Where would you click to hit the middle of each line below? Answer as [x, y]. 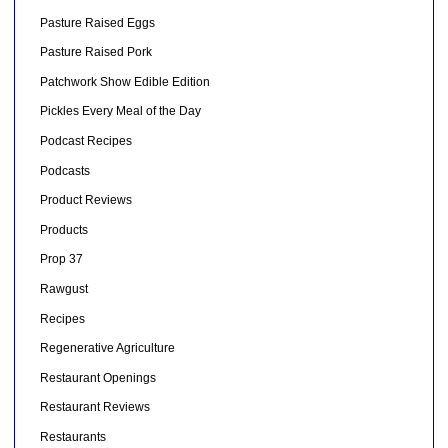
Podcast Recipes [85, 140]
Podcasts [64, 170]
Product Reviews [85, 200]
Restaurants [72, 436]
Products [63, 229]
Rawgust [63, 288]
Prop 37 [61, 259]
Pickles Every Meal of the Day [120, 111]
